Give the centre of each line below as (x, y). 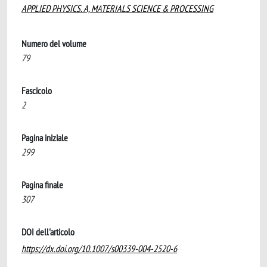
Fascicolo (37, 91)
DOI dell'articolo (48, 232)
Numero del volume (54, 44)
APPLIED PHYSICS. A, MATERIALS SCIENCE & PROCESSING (117, 8)
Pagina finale (42, 185)
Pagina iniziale (45, 138)
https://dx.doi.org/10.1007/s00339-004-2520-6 (99, 249)
